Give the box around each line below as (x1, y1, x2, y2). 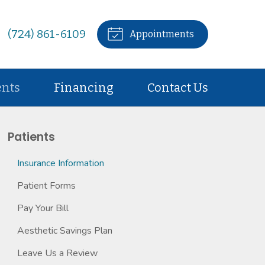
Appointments (128, 28, 194, 40)
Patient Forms (17, 179, 76, 192)
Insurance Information (17, 157, 104, 170)
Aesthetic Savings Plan (17, 224, 112, 237)
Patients (8, 129, 55, 145)
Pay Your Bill (17, 202, 69, 215)
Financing (54, 80, 114, 95)
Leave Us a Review (17, 247, 98, 260)
